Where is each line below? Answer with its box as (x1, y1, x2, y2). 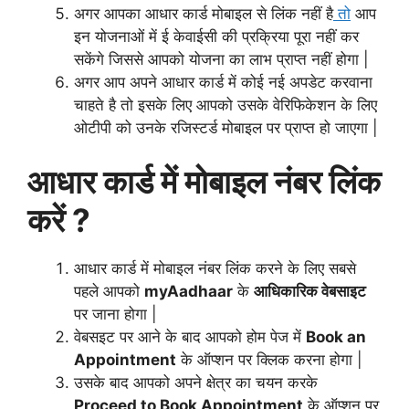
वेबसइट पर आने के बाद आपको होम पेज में (74, 328, 306, 347)
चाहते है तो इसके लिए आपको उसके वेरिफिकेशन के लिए (74, 95, 377, 114)
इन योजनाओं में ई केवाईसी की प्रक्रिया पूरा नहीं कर (74, 26, 359, 46)
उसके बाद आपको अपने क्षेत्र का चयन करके (74, 373, 318, 393)
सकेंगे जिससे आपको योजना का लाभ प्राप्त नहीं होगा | (74, 49, 369, 68)
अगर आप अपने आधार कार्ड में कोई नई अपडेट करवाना (74, 72, 372, 91)
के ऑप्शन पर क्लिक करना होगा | (176, 351, 362, 370)
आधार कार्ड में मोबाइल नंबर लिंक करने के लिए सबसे (74, 259, 356, 278)
